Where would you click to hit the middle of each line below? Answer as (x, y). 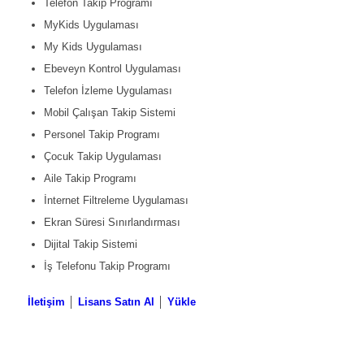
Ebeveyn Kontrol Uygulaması (112, 69)
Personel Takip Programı (102, 135)
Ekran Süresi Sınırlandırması (112, 223)
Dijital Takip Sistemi (90, 245)
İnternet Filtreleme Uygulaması (116, 201)
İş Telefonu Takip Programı (107, 266)
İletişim (46, 302)
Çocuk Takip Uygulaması (102, 157)
